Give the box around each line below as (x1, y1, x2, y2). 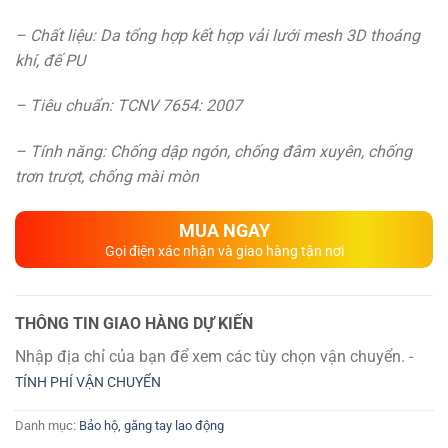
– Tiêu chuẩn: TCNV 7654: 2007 (14, 96, 242, 116)
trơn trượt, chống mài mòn (14, 167, 199, 187)
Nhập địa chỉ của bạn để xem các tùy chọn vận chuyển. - (15, 346, 413, 366)
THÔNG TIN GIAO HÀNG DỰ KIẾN (15, 315, 253, 334)
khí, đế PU (14, 50, 85, 70)
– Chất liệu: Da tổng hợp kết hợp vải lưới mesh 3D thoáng (14, 25, 420, 45)
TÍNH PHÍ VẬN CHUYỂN (15, 373, 161, 391)
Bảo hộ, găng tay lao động (79, 417, 224, 433)
